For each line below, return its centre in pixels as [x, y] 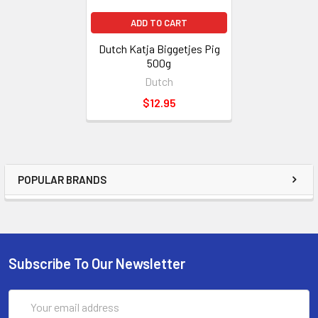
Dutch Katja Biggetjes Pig [159, 48]
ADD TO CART [159, 22]
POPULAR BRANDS [62, 179]
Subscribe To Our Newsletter [97, 263]
